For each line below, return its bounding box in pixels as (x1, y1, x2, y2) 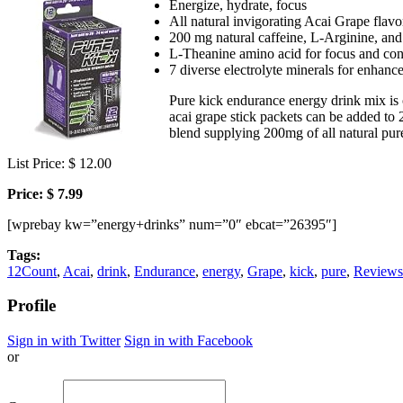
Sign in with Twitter (7, 333, 121, 349)
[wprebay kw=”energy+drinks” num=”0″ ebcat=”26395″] (7, 216, 336, 232)
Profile (7, 296, 56, 316)
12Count (7, 263, 57, 279)
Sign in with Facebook (124, 333, 253, 349)
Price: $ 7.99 (7, 185, 83, 201)
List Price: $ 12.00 (7, 155, 112, 171)
